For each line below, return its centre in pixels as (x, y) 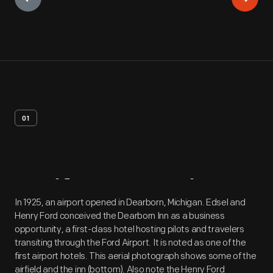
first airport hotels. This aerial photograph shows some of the (136, 256)
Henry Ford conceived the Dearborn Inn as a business (120, 216)
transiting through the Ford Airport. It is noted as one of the (130, 243)
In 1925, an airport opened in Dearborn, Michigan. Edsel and (130, 203)
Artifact (62, 193)
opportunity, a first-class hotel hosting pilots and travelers (129, 229)
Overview (173, 193)
